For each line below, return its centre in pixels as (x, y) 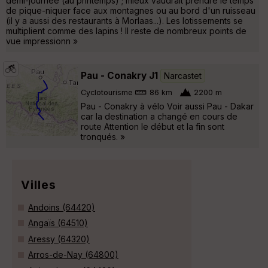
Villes (39, 185)
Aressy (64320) (59, 239)
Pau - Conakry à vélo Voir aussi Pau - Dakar (167, 106)
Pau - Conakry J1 (119, 75)
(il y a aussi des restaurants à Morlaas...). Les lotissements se (124, 20)
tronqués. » (103, 136)
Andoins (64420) (62, 207)
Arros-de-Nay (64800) (73, 255)
